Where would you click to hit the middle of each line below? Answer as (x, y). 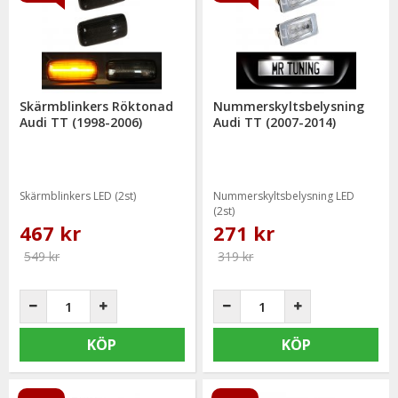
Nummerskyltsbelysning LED (284, 195)
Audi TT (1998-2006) (81, 122)
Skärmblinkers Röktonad (97, 106)
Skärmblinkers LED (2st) (78, 195)
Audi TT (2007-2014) (275, 122)
